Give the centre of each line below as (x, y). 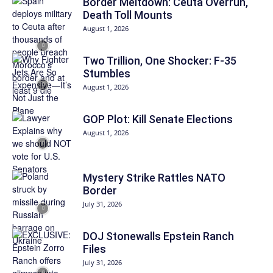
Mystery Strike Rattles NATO (154, 177)
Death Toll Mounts (128, 15)
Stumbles (107, 73)
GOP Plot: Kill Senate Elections (158, 119)
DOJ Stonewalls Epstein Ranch (158, 236)
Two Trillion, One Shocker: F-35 (160, 60)
